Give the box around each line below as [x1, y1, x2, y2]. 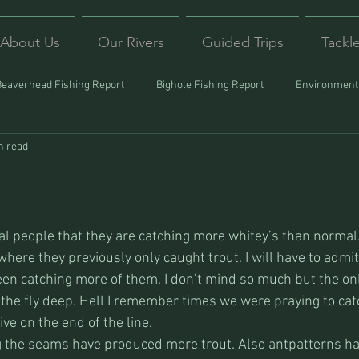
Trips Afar [268, 142, 314, 156]
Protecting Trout [159, 142, 236, 156]
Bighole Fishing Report [156, 78, 264, 92]
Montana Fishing [48, 142, 127, 156]
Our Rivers [97, 34, 164, 51]
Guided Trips [201, 34, 284, 51]
